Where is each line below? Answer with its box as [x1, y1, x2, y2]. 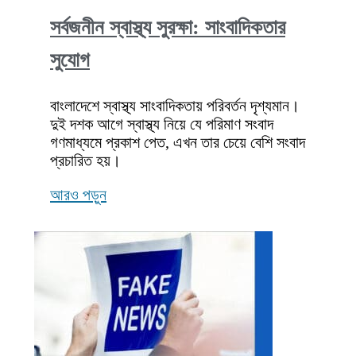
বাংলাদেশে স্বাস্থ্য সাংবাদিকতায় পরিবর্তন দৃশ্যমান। [50, 97, 300, 115]
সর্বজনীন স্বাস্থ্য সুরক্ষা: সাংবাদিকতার [50, 16, 285, 40]
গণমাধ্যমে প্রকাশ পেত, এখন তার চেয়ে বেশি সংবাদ [50, 133, 305, 152]
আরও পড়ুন [50, 186, 106, 204]
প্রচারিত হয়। [50, 152, 121, 170]
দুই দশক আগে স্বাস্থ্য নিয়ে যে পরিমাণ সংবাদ [50, 115, 273, 133]
